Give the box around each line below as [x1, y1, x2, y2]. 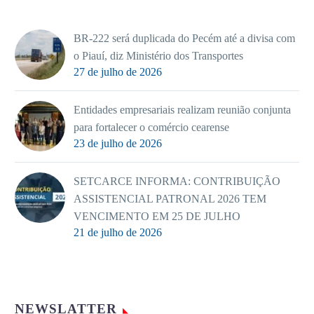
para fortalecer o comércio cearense [74, 121, 229, 133]
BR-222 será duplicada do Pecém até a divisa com [74, 32, 295, 44]
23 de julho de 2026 [74, 137, 162, 149]
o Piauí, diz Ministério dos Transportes [74, 49, 243, 62]
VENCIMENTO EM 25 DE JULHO [74, 210, 240, 222]
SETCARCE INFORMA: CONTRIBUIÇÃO [74, 175, 280, 187]
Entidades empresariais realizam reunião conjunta [74, 103, 291, 116]
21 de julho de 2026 [74, 226, 162, 238]
